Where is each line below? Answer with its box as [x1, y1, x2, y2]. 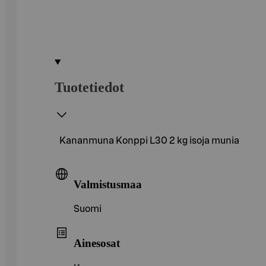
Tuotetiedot [55, 79, 124, 95]
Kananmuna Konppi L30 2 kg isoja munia [59, 135, 239, 145]
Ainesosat [74, 236, 120, 249]
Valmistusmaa [74, 178, 142, 191]
